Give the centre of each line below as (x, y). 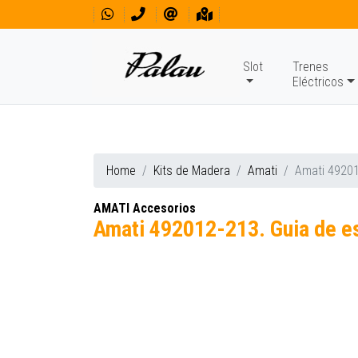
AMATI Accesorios (145, 208)
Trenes (310, 67)
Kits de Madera (192, 171)
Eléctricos (318, 82)
